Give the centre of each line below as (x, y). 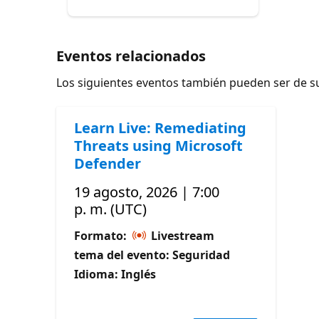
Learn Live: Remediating (161, 127)
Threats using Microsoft (159, 145)
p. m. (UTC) (111, 209)
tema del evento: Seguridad (152, 255)
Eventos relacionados (131, 56)
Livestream (182, 235)
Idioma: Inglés (115, 274)
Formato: (102, 235)
